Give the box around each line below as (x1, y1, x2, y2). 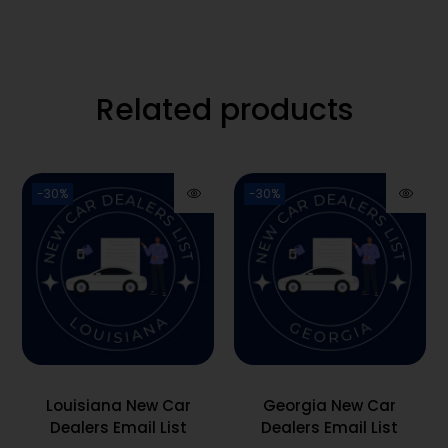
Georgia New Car (263, 394, 397, 416)
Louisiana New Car (45, 394, 191, 416)
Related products (95, 89, 353, 131)
